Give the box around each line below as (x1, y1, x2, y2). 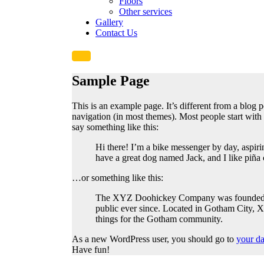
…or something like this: (72, 172, 163, 183)
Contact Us (95, 28, 137, 38)
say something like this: (72, 121, 159, 132)
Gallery (95, 17, 123, 27)
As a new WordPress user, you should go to (72, 233, 236, 244)
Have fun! (72, 244, 110, 255)
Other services (119, 6, 172, 16)
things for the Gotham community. (95, 213, 223, 224)
